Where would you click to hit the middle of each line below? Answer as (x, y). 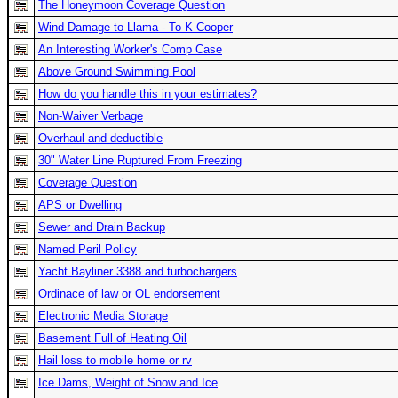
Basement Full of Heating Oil (112, 338)
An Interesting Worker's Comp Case (130, 49)
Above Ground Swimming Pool (117, 71)
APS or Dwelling (80, 204)
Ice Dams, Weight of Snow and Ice (128, 382)
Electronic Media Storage (103, 315)
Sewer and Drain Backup (102, 227)
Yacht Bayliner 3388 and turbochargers (138, 271)
